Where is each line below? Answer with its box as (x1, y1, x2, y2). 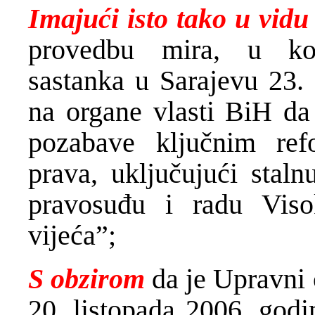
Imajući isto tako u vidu (28, 2, 309, 34)
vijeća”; (28, 219, 116, 251)
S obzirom (28, 262, 153, 295)
